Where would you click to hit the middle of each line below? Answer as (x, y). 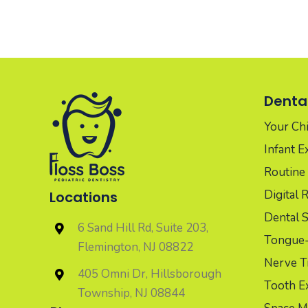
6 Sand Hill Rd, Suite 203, (143, 228)
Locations (83, 197)
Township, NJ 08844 (131, 293)
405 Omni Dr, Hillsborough (149, 274)
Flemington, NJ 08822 (135, 247)
